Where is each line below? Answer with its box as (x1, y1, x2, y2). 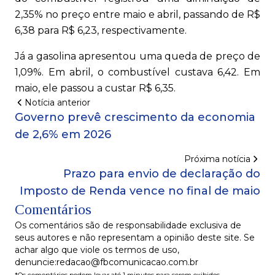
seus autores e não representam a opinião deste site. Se (15, 232, 255, 244)
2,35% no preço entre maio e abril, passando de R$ (15, 9, 260, 21)
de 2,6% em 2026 (15, 128, 111, 142)
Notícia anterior (25, 97, 90, 109)
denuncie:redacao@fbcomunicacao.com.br (15, 257, 198, 268)
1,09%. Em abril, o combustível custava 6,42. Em (15, 66, 260, 79)
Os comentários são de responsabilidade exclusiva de (15, 220, 241, 231)
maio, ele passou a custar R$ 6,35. (15, 82, 176, 95)
